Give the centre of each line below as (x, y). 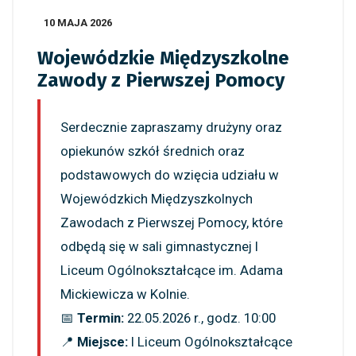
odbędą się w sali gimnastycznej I (159, 247)
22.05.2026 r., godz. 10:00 (200, 318)
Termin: (101, 318)
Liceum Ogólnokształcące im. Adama (172, 271)
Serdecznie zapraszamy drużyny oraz (171, 128)
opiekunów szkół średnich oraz (153, 151)
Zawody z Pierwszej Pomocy (161, 81)
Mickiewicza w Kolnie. (125, 294)
